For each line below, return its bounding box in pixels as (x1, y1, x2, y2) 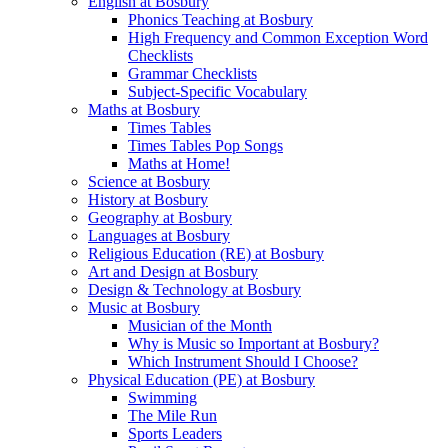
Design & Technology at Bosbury (88, 280, 301, 298)
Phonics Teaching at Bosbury (128, 10, 313, 28)
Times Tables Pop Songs (128, 136, 283, 154)
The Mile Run (128, 406, 217, 424)
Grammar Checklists (128, 64, 257, 82)
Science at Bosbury (88, 172, 210, 190)
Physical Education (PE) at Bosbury (88, 370, 315, 388)
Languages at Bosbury (88, 226, 230, 244)
